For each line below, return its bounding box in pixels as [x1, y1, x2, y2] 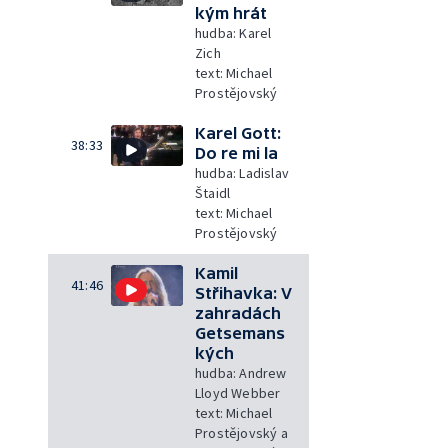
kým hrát [195, 4, 267, 22]
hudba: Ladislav [195, 164, 289, 182]
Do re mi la [195, 144, 278, 162]
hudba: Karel [195, 24, 272, 42]
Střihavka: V [195, 284, 292, 302]
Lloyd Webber [195, 384, 281, 402]
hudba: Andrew [195, 364, 287, 382]
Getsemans [195, 324, 285, 342]
